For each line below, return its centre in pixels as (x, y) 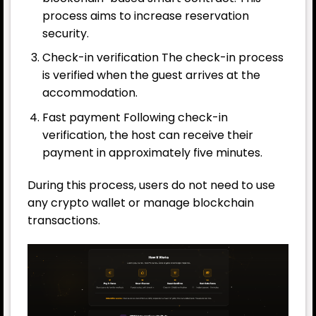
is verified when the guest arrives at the (151, 75)
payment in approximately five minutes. (152, 153)
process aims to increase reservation (145, 16)
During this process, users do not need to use (151, 185)
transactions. (64, 220)
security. (65, 33)
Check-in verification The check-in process (163, 58)
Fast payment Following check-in (135, 118)
